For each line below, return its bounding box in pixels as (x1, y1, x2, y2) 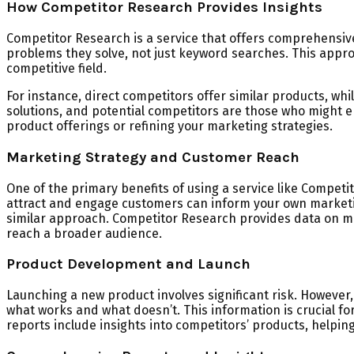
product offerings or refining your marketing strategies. (6, 119, 333, 134)
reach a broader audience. (6, 225, 162, 241)
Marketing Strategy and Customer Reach (6, 148, 299, 166)
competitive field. (6, 61, 107, 77)
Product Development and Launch (6, 255, 250, 273)
